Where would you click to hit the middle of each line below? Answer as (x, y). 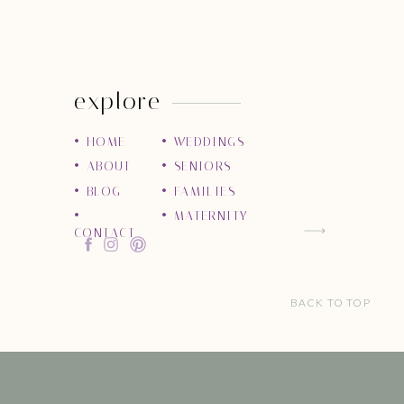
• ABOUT (103, 166)
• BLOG (98, 192)
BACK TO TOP (331, 303)
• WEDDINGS (203, 142)
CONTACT (105, 233)
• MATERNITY (205, 216)
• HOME (100, 142)
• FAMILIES (198, 192)
